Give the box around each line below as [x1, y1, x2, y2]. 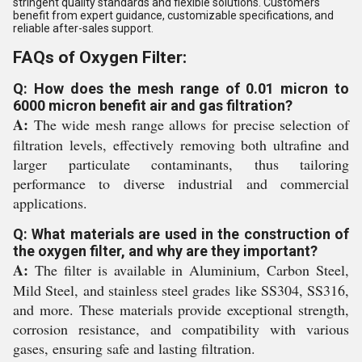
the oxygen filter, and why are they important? [13, 242, 318, 259]
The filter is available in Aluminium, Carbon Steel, [28, 259, 349, 280]
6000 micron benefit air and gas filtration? [13, 96, 293, 114]
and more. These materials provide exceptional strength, [13, 299, 349, 319]
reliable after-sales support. [13, 21, 154, 35]
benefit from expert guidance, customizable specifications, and [13, 8, 334, 22]
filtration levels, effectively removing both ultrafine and [13, 134, 349, 154]
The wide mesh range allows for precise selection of [28, 114, 349, 134]
